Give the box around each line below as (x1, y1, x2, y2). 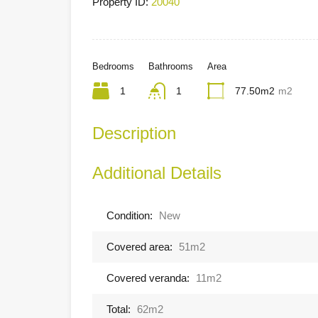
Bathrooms (148, 60, 193, 72)
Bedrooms (92, 60, 134, 72)
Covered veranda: (106, 271, 190, 284)
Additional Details (92, 163, 221, 182)
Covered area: (106, 240, 172, 253)
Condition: (106, 209, 153, 221)
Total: (106, 302, 131, 315)
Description (92, 123, 176, 143)
